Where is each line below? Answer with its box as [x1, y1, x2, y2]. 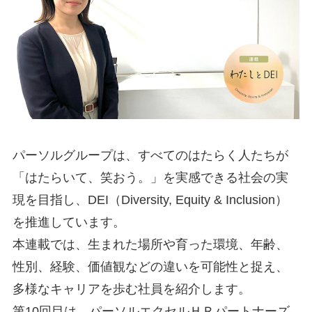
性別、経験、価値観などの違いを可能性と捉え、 [12, 259, 288, 274]
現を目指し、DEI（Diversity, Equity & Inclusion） [12, 192, 288, 207]
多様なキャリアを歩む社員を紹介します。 [12, 281, 251, 296]
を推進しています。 [12, 214, 125, 229]
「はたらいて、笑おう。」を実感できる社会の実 [12, 170, 288, 185]
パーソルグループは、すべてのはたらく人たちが [12, 148, 288, 162]
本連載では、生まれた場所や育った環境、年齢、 [12, 237, 288, 251]
